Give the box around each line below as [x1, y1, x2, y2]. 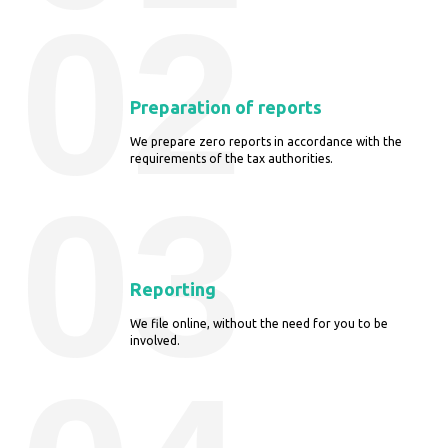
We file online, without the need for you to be [130, 316, 388, 330]
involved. [130, 333, 180, 347]
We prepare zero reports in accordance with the [130, 134, 402, 148]
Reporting [130, 278, 216, 299]
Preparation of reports [130, 96, 322, 117]
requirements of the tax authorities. [130, 151, 333, 165]
